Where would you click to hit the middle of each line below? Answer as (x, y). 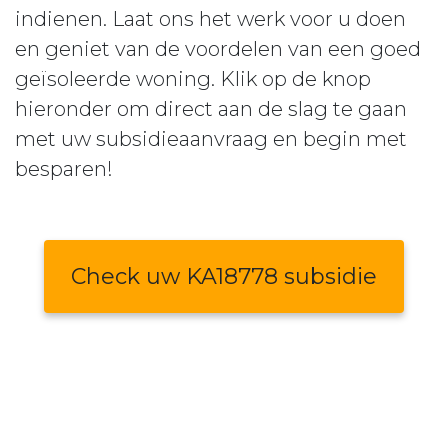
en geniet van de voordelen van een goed (218, 49)
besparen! (64, 169)
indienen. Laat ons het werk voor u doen (210, 19)
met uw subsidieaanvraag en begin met (211, 139)
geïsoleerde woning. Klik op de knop (193, 79)
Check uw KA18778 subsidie (224, 276)
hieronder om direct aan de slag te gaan (211, 109)
